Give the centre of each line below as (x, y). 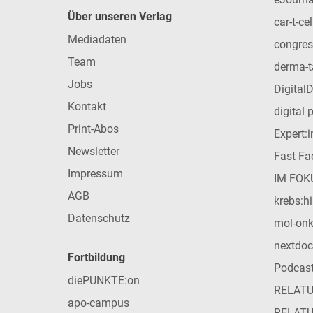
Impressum (95, 174)
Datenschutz (99, 219)
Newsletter (94, 152)
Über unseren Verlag (120, 17)
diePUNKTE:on (104, 281)
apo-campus (99, 303)
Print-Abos (93, 129)
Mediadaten (97, 40)
